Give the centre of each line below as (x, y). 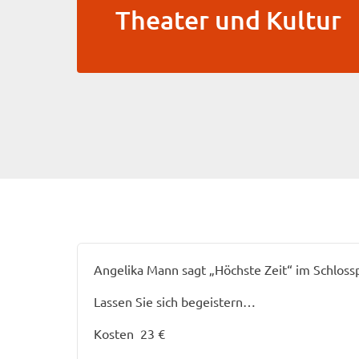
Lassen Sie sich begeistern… (175, 301)
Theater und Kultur (228, 20)
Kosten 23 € (129, 333)
